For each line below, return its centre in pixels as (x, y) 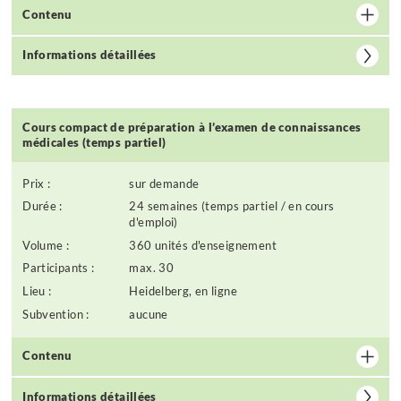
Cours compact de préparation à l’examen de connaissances (192, 127)
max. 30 (152, 269)
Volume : (46, 245)
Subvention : (56, 314)
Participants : (59, 269)
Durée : (43, 207)
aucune (149, 314)
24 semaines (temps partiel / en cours (232, 207)
